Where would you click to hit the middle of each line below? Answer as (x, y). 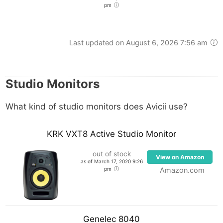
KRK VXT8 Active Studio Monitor (111, 134)
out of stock (111, 154)
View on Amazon (180, 157)
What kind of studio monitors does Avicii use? (97, 106)
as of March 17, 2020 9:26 (111, 161)
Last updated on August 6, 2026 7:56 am (139, 42)
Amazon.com (182, 170)
